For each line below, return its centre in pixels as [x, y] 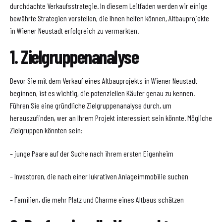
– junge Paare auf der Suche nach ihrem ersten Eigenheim [92, 153]
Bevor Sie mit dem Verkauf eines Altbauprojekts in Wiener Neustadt [104, 81]
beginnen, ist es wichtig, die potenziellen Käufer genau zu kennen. [102, 93]
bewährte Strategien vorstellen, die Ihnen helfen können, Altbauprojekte [110, 18]
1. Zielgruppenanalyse [74, 57]
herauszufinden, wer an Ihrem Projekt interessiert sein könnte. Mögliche [111, 118]
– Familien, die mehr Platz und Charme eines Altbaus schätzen [97, 199]
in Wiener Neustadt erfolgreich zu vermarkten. [74, 30]
